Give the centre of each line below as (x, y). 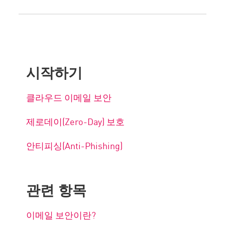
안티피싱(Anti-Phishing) (76, 145)
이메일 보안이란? (61, 215)
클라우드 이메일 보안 (69, 97)
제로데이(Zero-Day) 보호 (76, 121)
